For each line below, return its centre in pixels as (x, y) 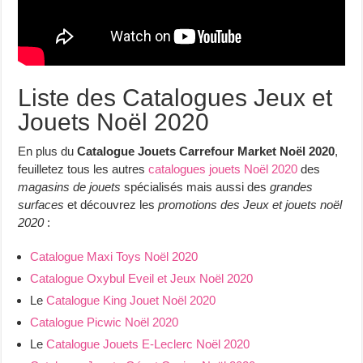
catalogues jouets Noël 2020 (223, 169)
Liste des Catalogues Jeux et (175, 97)
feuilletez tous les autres (83, 169)
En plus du (48, 151)
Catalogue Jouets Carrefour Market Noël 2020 (206, 151)
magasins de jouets (70, 186)
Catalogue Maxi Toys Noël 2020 (114, 256)
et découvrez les (111, 204)
